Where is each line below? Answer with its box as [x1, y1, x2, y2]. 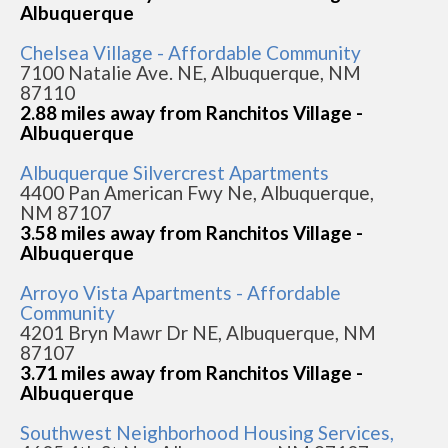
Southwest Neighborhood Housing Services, [20, 421, 394, 445]
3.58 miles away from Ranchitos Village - [20, 221, 363, 245]
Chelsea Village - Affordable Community [20, 41, 361, 65]
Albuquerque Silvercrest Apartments [20, 161, 329, 185]
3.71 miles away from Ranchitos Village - [20, 361, 363, 385]
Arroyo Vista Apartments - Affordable [20, 281, 341, 305]
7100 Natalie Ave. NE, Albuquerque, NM [20, 61, 361, 85]
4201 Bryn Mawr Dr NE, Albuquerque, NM [20, 321, 376, 345]
